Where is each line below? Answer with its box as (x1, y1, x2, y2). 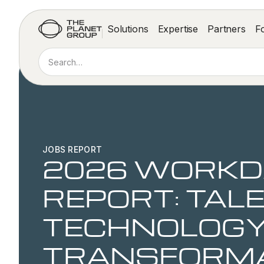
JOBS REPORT (42, 144, 103, 154)
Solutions (107, 22, 148, 35)
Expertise (157, 22, 199, 35)
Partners (207, 22, 246, 35)
